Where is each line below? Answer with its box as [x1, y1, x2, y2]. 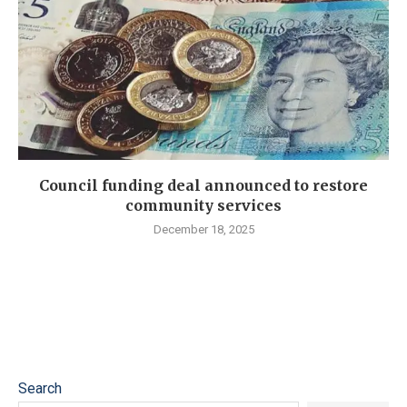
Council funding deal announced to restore [39, 176, 368, 195]
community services [125, 196, 282, 215]
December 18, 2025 [153, 223, 254, 237]
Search [18, 380, 62, 398]
